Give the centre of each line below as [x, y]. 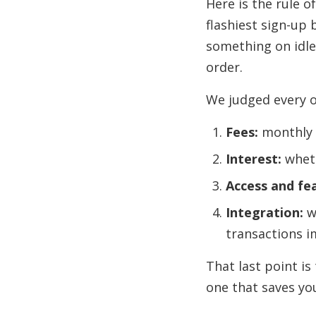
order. [224, 67]
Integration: [265, 213]
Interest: [254, 159]
